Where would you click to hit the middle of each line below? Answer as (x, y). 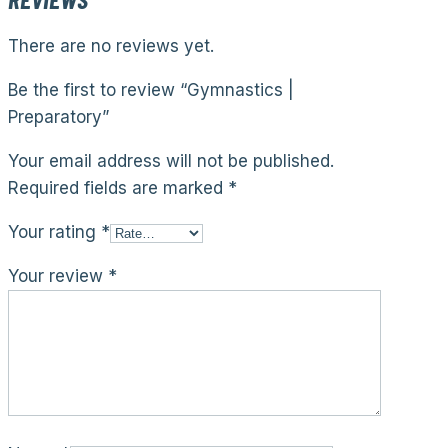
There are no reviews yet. (111, 45)
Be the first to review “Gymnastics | (151, 89)
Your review (58, 275)
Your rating (54, 231)
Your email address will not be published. (171, 160)
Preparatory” (58, 116)
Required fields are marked (118, 187)
